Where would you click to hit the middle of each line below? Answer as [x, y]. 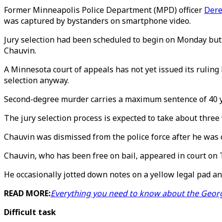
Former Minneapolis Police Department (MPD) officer [104, 10]
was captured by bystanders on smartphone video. [97, 21]
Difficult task [30, 212]
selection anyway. [36, 80]
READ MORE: [27, 193]
